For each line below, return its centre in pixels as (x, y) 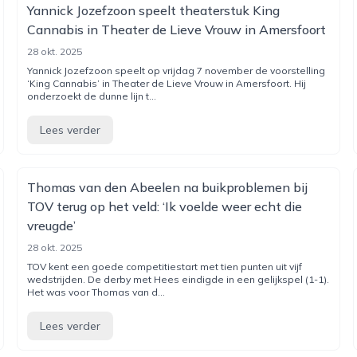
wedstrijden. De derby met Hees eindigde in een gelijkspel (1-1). (178, 279)
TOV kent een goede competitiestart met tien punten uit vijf (165, 267)
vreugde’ (52, 226)
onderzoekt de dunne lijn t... (92, 96)
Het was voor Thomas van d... (96, 292)
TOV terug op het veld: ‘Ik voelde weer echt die (165, 206)
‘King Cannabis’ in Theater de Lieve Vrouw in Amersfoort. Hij (167, 83)
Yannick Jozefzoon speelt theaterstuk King (154, 10)
